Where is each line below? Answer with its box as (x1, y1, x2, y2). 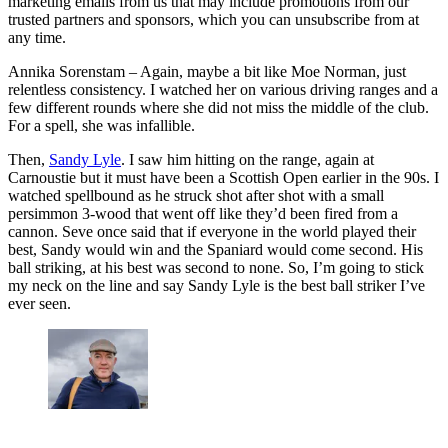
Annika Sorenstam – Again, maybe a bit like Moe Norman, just (8, 63, 406, 81)
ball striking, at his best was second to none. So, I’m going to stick (8, 259, 424, 277)
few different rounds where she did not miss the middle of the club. (8, 99, 429, 117)
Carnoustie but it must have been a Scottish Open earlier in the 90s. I (8, 169, 439, 187)
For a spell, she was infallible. (8, 117, 195, 135)
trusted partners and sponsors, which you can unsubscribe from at (8, 11, 419, 29)
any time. (8, 29, 66, 47)
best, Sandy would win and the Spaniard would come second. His (8, 241, 423, 259)
